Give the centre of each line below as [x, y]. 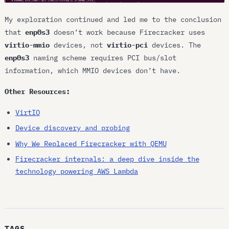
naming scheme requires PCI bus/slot [103, 58]
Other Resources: [38, 91]
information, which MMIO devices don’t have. [93, 70]
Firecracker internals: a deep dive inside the [107, 159]
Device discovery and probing [72, 128]
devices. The [175, 45]
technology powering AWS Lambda [76, 171]
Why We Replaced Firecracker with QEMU [91, 143]
